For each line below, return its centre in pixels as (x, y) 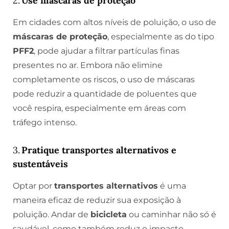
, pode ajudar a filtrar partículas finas (107, 51)
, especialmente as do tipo (161, 36)
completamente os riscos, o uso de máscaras (104, 79)
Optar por (33, 186)
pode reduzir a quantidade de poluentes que (105, 94)
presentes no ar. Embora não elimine (88, 65)
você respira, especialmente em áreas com (99, 108)
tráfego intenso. (45, 122)
